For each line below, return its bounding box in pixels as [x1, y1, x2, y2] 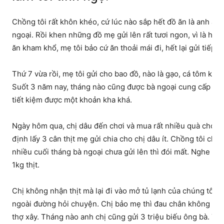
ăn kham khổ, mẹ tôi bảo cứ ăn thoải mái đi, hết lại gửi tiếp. [12, 43, 217, 52]
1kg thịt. [12, 160, 39, 169]
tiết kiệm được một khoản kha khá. [12, 95, 132, 104]
